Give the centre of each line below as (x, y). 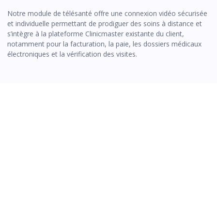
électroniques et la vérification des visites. (72, 54)
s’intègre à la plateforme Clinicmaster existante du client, (96, 34)
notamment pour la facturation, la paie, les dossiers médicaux (104, 44)
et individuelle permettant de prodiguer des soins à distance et (105, 23)
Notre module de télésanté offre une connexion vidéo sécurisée (107, 13)
